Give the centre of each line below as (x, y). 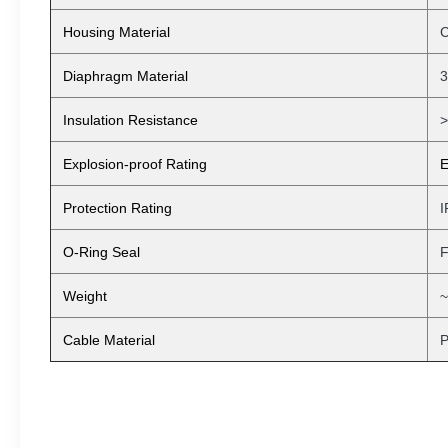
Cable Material (109, 340)
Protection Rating (117, 208)
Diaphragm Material (125, 76)
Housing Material (116, 32)
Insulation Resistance (130, 120)
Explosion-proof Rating (135, 164)
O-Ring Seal (101, 252)
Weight (85, 296)
